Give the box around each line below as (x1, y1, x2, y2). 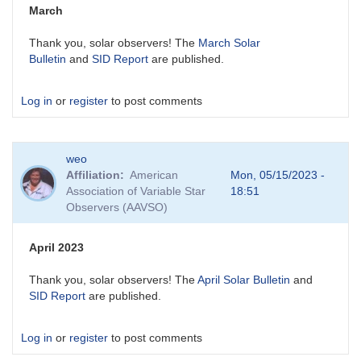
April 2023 (29, 241, 84, 255)
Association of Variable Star (66, 185, 206, 198)
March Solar (198, 36, 260, 50)
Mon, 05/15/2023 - (230, 168, 326, 182)
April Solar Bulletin (197, 273, 290, 287)
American (130, 168, 179, 182)
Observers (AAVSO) (66, 201, 168, 214)
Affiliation (66, 168, 121, 182)
